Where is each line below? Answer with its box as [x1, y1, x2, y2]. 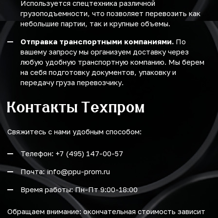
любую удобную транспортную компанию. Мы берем [20, 57, 204, 67]
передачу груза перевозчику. [20, 78, 124, 87]
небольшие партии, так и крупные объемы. [20, 19, 170, 28]
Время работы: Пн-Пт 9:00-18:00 [20, 185, 138, 194]
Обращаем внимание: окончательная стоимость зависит [7, 207, 205, 216]
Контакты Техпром [7, 98, 145, 116]
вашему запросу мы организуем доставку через [20, 47, 189, 56]
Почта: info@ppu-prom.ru [20, 167, 110, 176]
